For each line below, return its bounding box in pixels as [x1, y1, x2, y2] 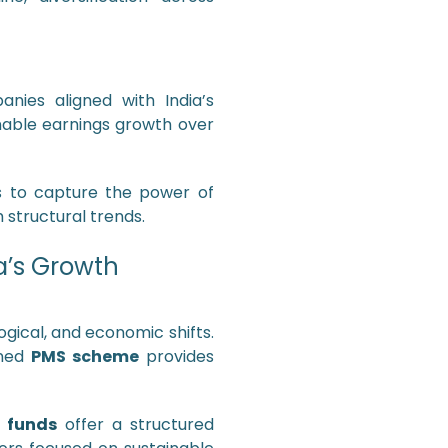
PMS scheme [30, 345, 139, 368]
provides [138, 345, 214, 368]
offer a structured [56, 413, 214, 436]
